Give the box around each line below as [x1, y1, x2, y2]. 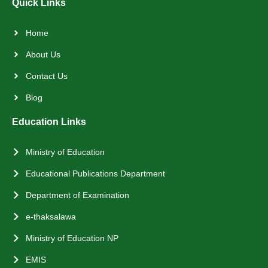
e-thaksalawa [25, 211, 76, 221]
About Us [25, 49, 60, 59]
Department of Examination [25, 190, 129, 200]
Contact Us [25, 71, 68, 81]
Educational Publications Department [25, 168, 165, 178]
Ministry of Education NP [25, 233, 118, 243]
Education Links [12, 116, 86, 127]
